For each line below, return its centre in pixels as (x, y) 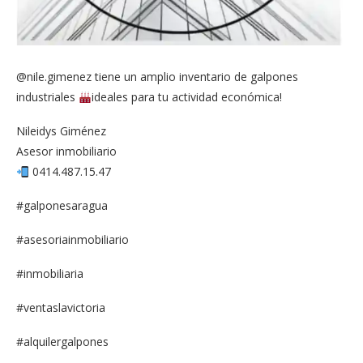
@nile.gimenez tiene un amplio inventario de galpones (157, 77)
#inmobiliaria (50, 274)
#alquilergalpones (62, 342)
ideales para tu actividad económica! (186, 97)
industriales (47, 97)
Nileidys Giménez (61, 131)
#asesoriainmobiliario (73, 240)
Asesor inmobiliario (66, 152)
